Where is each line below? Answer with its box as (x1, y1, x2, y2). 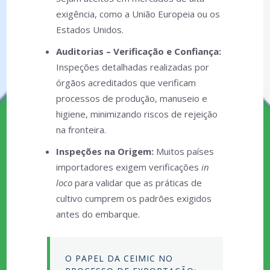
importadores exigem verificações (55, 161, 201, 173)
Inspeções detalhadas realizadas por (55, 61, 209, 73)
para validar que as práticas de (72, 177, 202, 189)
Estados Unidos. (55, 24, 124, 36)
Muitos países (153, 145, 214, 157)
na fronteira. (55, 124, 106, 136)
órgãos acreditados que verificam (55, 77, 196, 89)
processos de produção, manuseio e (55, 92, 207, 104)
